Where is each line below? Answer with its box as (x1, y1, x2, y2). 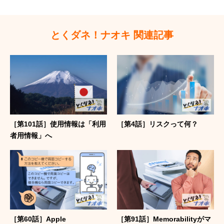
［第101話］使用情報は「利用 (10, 120, 106, 128)
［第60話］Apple (10, 214, 66, 223)
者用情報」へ (10, 131, 52, 140)
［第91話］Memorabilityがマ (117, 214, 211, 223)
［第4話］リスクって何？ (117, 120, 198, 128)
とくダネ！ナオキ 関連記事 (50, 29, 173, 41)
